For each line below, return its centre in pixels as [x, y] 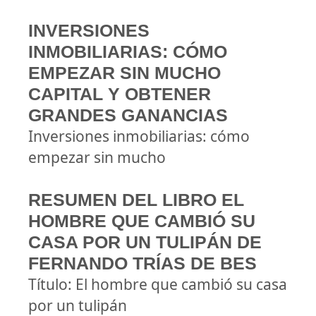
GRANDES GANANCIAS [128, 115]
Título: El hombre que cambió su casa [158, 284]
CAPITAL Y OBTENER [120, 94]
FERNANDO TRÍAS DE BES [142, 263]
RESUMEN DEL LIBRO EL [136, 200]
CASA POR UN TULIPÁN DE [145, 242]
